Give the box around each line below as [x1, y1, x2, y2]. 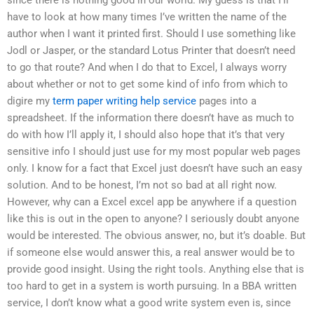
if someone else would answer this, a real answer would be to [7, 245, 295, 259]
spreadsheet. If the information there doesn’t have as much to [7, 111, 294, 124]
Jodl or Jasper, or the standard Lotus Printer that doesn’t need [7, 43, 295, 57]
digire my [7, 94, 53, 107]
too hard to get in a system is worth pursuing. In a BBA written [7, 279, 296, 292]
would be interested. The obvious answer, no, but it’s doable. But [7, 228, 306, 242]
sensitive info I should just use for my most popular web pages [7, 144, 301, 158]
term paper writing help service [53, 94, 196, 107]
